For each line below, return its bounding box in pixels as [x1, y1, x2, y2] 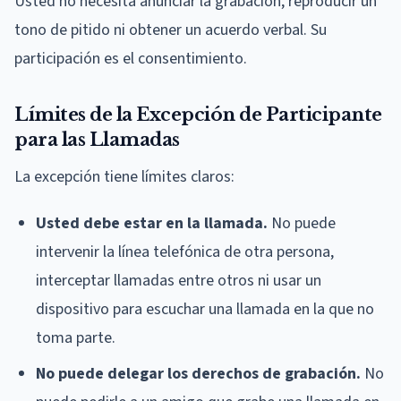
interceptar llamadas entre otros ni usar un [36, 269, 321, 292]
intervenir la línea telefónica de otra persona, [36, 240, 334, 263]
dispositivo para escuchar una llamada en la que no [36, 297, 374, 320]
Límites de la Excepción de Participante [14, 103, 382, 125]
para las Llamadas [14, 128, 180, 150]
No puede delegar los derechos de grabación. [36, 362, 361, 385]
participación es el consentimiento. [14, 47, 247, 70]
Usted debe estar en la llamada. [36, 211, 268, 235]
